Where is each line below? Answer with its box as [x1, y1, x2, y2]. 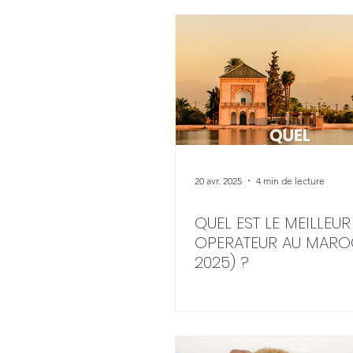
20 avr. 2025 [195, 174, 242, 187]
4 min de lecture [256, 174, 325, 187]
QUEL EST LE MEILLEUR [195, 212, 351, 234]
